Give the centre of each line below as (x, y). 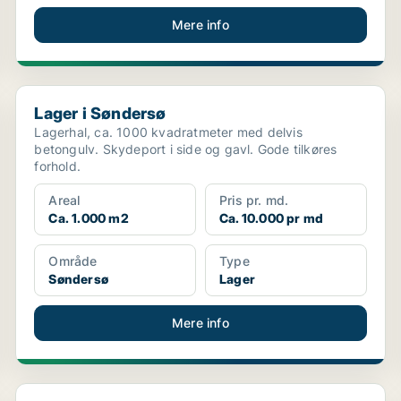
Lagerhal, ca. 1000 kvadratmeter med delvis (168, 132)
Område (73, 261)
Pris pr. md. (254, 200)
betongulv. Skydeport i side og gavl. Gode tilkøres (146, 149)
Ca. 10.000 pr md (271, 218)
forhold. (57, 166)
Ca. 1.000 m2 (89, 218)
